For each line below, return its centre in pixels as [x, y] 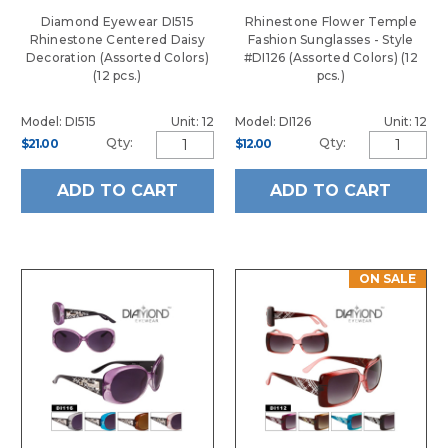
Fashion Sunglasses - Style [331, 39]
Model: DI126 [272, 121]
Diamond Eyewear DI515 [117, 21]
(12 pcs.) [117, 75]
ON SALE [388, 278]
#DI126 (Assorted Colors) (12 [330, 57]
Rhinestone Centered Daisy [117, 39]
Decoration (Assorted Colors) [117, 57]
